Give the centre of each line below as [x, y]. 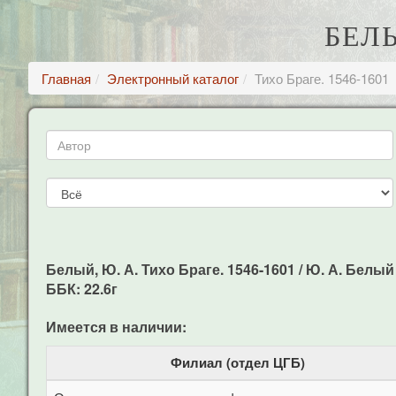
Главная [66, 78]
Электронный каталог [173, 78]
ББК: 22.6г [82, 289]
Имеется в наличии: [116, 327]
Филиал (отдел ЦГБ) [238, 362]
